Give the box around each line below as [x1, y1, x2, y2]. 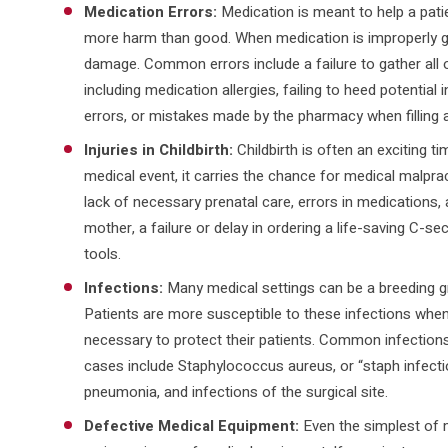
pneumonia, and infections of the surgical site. [83, 380, 388, 403]
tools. [83, 242, 121, 265]
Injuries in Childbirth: [83, 138, 233, 161]
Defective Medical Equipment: [83, 414, 299, 437]
